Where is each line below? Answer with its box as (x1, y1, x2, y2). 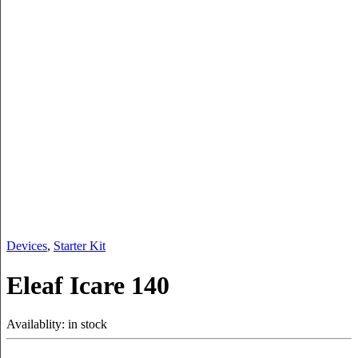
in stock (68, 317, 107, 332)
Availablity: (6, 317, 68, 332)
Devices (6, 239, 47, 253)
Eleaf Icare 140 (6, 270, 169, 300)
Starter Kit (54, 239, 105, 253)
